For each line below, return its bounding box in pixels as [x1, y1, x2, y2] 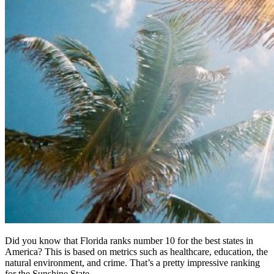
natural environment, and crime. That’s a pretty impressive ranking [5, 257, 260, 268]
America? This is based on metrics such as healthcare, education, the [5, 246, 268, 257]
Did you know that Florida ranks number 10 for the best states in [5, 235, 253, 246]
